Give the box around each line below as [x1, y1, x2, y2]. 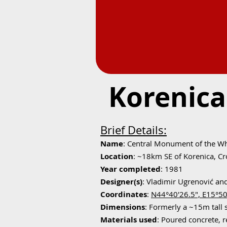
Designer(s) [100, 176, 142, 187]
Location [100, 151, 133, 162]
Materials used [100, 214, 157, 225]
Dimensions [100, 202, 145, 212]
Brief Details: [100, 123, 167, 137]
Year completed [100, 164, 161, 174]
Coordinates [100, 189, 147, 200]
